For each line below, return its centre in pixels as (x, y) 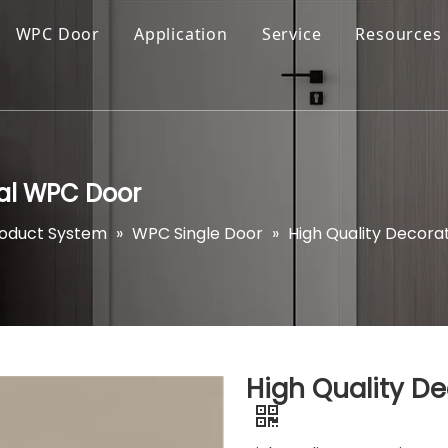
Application (181, 34)
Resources (398, 34)
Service (291, 34)
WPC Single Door (197, 233)
